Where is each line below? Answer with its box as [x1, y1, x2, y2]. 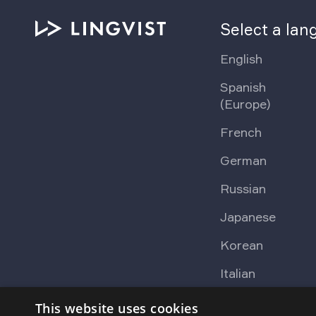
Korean [220, 236, 264, 253]
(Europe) [220, 95, 271, 111]
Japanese [220, 208, 276, 224]
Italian [220, 265, 256, 281]
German [220, 152, 267, 168]
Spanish [220, 78, 267, 95]
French [220, 123, 262, 140]
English [220, 50, 263, 66]
